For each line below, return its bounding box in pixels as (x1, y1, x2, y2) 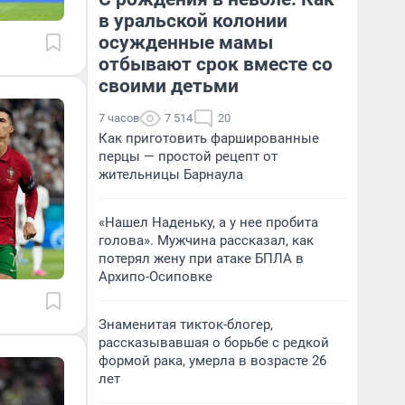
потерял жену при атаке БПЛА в (99, 250, 304, 267)
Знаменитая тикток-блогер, (99, 316, 273, 333)
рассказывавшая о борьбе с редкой (99, 334, 329, 351)
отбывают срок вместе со (99, 53, 333, 75)
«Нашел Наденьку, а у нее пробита (99, 214, 318, 231)
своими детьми (99, 75, 239, 97)
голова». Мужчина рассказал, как (99, 232, 314, 249)
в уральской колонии (99, 10, 287, 32)
